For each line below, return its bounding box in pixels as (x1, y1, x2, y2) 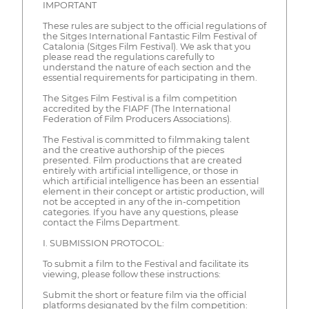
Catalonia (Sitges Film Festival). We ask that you (42, 41, 251, 52)
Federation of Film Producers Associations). (42, 114, 232, 125)
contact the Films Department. (42, 217, 180, 228)
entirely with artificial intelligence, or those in (42, 166, 239, 177)
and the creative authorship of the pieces (42, 145, 224, 156)
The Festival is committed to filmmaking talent (42, 134, 250, 146)
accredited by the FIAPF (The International (42, 103, 230, 114)
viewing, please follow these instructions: (42, 269, 221, 280)
